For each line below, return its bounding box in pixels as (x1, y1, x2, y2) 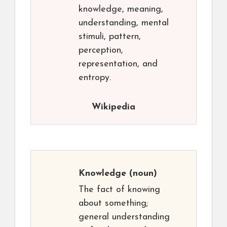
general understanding (79, 212, 170, 222)
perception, (79, 46, 123, 56)
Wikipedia (92, 102, 135, 112)
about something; (79, 199, 148, 209)
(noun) (126, 169, 157, 179)
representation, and (79, 59, 158, 69)
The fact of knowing (79, 185, 160, 195)
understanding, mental (79, 18, 169, 28)
